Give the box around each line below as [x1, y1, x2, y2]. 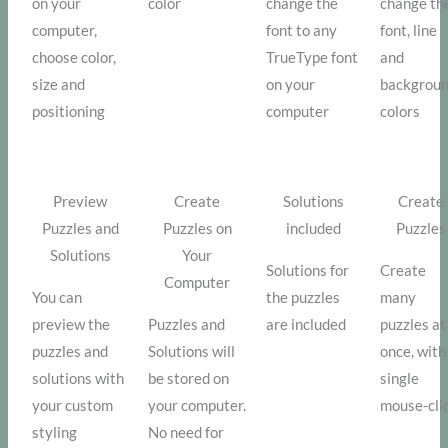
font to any [266, 22, 338, 40]
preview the [32, 316, 111, 334]
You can [32, 289, 83, 307]
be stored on [148, 370, 230, 388]
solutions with [32, 370, 125, 388]
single [380, 370, 420, 388]
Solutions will [148, 343, 236, 361]
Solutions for [266, 262, 350, 280]
